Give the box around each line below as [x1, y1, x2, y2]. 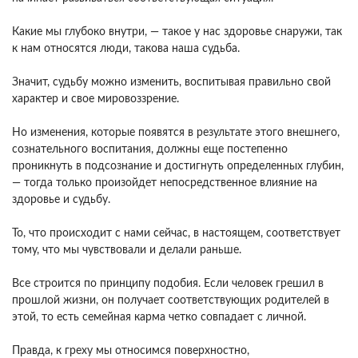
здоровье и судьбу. [12, 194, 110, 205]
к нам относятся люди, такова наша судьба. [12, 43, 240, 54]
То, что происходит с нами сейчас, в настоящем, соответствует [12, 228, 340, 239]
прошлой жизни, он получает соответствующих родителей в [12, 295, 329, 306]
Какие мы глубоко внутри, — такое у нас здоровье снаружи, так [12, 26, 342, 38]
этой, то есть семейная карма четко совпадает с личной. [12, 312, 306, 323]
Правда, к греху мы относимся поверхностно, [12, 345, 249, 356]
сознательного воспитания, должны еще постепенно [12, 144, 288, 155]
